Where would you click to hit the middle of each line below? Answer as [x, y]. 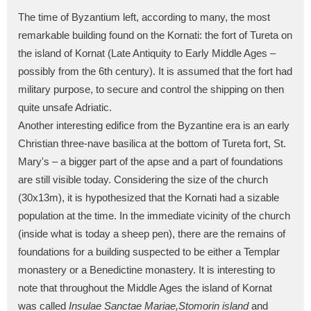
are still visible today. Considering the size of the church [143, 179]
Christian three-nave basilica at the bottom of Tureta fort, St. [152, 143]
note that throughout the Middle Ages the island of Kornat [145, 288]
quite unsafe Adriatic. [65, 107]
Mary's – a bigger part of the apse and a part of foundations [151, 161]
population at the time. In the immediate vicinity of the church [154, 216]
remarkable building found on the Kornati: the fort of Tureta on [155, 35]
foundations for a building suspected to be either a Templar [149, 252]
